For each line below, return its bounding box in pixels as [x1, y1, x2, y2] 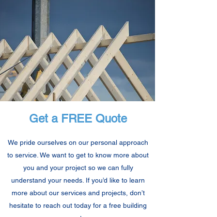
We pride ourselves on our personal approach [8, 139, 148, 146]
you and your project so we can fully [23, 164, 133, 171]
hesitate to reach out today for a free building [9, 201, 147, 209]
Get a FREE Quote [29, 112, 127, 125]
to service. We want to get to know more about [7, 151, 149, 159]
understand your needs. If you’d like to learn [11, 176, 145, 184]
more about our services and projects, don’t [11, 189, 145, 197]
